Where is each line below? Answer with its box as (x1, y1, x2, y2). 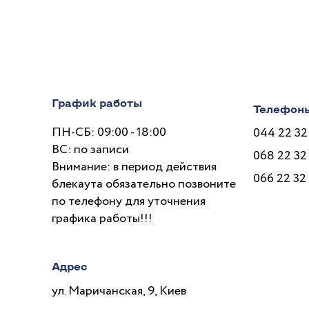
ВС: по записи (52, 141, 130, 159)
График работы (52, 95, 143, 109)
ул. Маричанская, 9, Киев (52, 282, 187, 301)
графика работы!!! (52, 210, 153, 228)
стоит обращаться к (70, 23, 205, 39)
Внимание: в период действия (52, 158, 217, 177)
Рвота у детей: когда (70, 8, 208, 24)
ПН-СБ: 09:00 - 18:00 (52, 123, 167, 142)
